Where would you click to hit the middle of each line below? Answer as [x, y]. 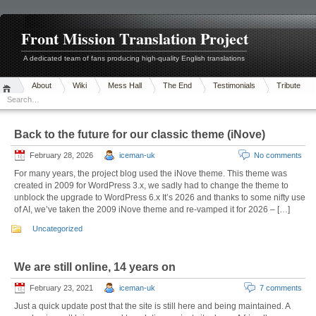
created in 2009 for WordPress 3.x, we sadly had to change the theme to [151, 185]
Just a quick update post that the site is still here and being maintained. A [152, 306]
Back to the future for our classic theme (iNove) [140, 134]
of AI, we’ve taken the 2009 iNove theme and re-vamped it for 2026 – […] [152, 209]
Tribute [288, 85]
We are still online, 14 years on [95, 267]
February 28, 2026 [61, 155]
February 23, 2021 [61, 287]
